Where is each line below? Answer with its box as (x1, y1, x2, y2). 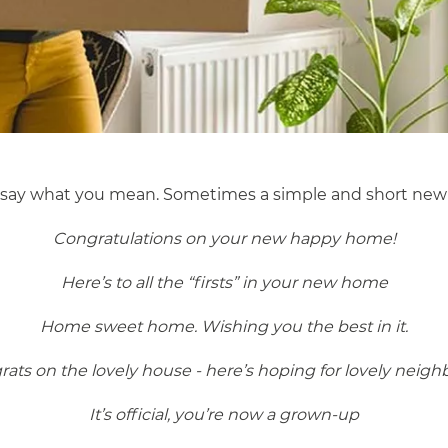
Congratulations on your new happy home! (52, 229, 396, 248)
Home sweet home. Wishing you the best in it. (40, 317, 408, 336)
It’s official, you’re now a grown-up (89, 405, 359, 424)
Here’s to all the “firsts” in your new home (60, 273, 388, 292)
